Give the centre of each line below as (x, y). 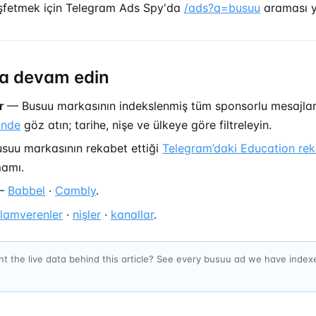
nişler (87, 214)
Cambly (75, 191)
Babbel (26, 191)
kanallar (132, 214)
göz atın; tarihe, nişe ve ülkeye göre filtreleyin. (146, 124)
